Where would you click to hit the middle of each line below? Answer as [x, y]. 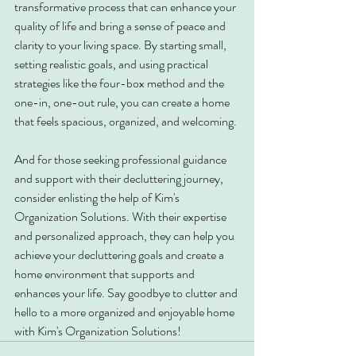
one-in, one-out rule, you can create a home [123, 103]
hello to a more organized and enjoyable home [126, 312]
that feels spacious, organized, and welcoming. [126, 122]
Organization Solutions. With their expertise [122, 217]
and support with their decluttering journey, [120, 179]
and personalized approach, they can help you [126, 236]
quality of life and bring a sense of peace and [121, 26]
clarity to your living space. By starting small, [122, 45]
